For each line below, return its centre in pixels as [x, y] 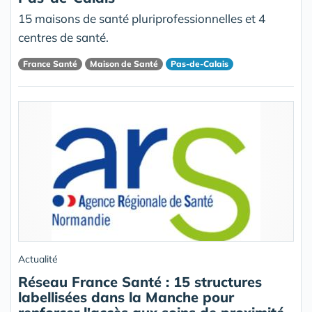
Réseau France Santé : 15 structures [140, 282]
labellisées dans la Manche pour [126, 297]
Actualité [38, 259]
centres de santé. [63, 38]
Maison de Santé [124, 63]
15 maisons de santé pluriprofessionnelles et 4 [142, 19]
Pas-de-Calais [200, 63]
